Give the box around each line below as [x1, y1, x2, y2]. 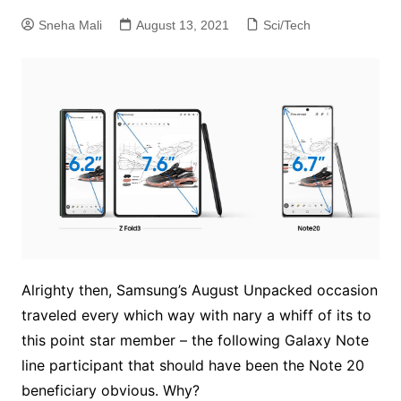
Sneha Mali [38, 18, 102, 32]
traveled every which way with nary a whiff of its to [21, 306, 371, 325]
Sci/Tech [262, 18, 311, 32]
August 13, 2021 [135, 18, 229, 32]
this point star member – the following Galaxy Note [21, 331, 369, 350]
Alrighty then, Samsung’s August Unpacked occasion [21, 281, 378, 300]
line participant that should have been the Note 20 [21, 356, 364, 375]
